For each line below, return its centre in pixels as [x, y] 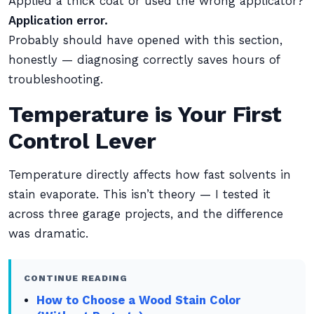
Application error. [58, 21]
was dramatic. [48, 234]
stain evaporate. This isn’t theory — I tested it [139, 194]
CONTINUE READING [76, 278]
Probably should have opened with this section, [145, 40]
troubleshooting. [56, 80]
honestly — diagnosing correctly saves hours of [144, 60]
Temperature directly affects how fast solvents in [150, 175]
